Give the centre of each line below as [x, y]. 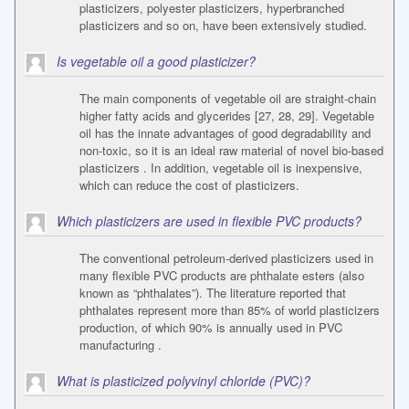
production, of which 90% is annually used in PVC [211, 328]
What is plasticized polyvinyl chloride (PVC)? [184, 381]
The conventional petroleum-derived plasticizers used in [226, 258]
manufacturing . [121, 345]
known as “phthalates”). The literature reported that [213, 293]
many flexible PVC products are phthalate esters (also [222, 276]
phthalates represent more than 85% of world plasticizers [230, 310]
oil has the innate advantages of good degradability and [225, 133]
